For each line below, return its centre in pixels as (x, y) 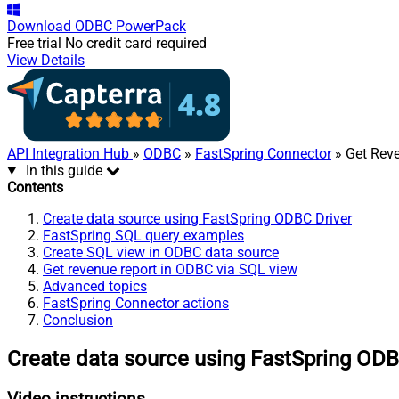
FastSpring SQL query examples (143, 235)
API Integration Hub (70, 153)
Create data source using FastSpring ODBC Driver (197, 218)
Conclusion (78, 320)
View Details (46, 60)
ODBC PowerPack (130, 26)
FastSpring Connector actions (136, 303)
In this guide (64, 170)
